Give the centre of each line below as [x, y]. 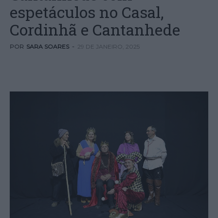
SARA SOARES [48, 46]
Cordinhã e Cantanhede [95, 29]
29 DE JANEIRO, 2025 [109, 46]
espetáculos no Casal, [87, 12]
